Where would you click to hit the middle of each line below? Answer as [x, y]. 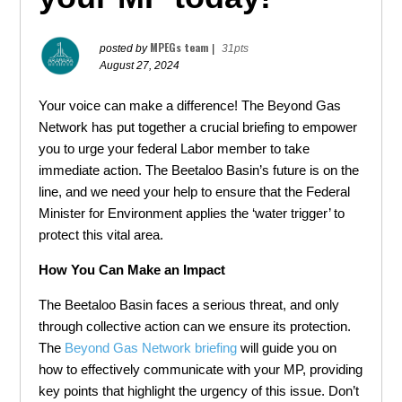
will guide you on [287, 348]
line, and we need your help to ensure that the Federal [195, 192]
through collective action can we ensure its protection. [195, 326]
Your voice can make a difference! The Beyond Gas [190, 105]
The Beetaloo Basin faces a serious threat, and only [189, 305]
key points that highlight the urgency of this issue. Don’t [199, 391]
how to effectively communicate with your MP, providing [201, 369]
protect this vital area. [101, 235]
